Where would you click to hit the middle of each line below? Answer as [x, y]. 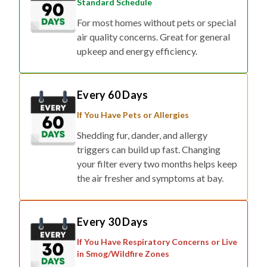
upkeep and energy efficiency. [137, 51]
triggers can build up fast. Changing [149, 150]
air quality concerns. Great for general [153, 37]
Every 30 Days [113, 222]
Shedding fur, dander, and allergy [142, 135]
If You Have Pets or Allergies [133, 115]
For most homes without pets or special [156, 23]
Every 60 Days [113, 95]
